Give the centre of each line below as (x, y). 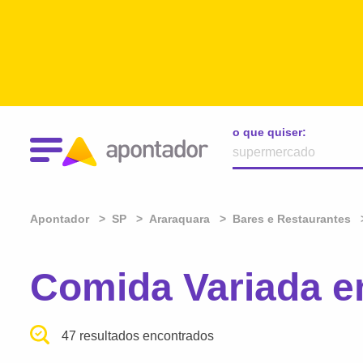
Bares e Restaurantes (292, 219)
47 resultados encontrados (138, 336)
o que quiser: (269, 132)
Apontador (61, 219)
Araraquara (179, 219)
